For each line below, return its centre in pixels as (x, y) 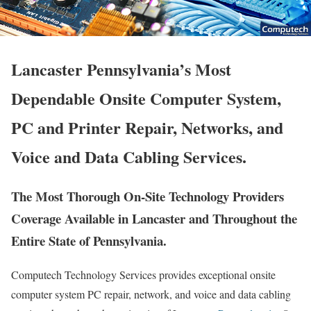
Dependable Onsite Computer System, (146, 99)
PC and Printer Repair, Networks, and (147, 128)
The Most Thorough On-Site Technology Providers (148, 196)
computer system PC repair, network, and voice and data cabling (151, 294)
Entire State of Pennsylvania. (89, 241)
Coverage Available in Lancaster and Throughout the (154, 219)
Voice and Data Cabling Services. (129, 157)
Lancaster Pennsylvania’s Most (121, 69)
